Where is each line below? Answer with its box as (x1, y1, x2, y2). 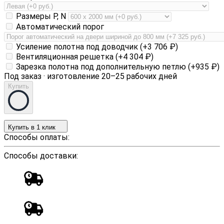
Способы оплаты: (4, 132, 69, 142)
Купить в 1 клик (8, 123, 55, 131)
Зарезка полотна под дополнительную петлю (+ (14, 62, 195, 72)
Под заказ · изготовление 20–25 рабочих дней (4, 71, 177, 81)
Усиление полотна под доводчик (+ (14, 42, 147, 52)
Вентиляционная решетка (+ (14, 52, 123, 62)
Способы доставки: (4, 151, 78, 161)
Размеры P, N (14, 11, 68, 21)
